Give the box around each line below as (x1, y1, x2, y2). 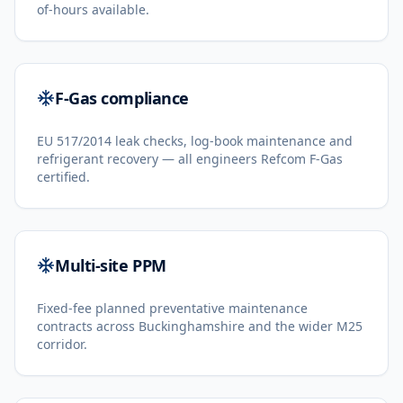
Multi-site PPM (55, 255, 166, 276)
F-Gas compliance (55, 87, 189, 109)
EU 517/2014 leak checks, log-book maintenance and (37, 132, 353, 149)
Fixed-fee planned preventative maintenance (37, 300, 308, 317)
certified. (37, 168, 90, 185)
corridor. (37, 336, 87, 353)
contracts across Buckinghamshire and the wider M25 (37, 318, 363, 335)
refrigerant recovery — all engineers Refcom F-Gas (37, 150, 343, 167)
